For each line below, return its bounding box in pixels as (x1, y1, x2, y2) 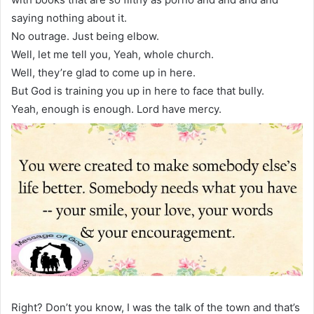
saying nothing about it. (11, 11, 127, 25)
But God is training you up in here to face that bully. (11, 83, 264, 97)
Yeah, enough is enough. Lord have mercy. (11, 102, 221, 116)
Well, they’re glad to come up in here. (11, 65, 196, 79)
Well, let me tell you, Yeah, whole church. (11, 47, 214, 61)
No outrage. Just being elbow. (11, 29, 159, 43)
